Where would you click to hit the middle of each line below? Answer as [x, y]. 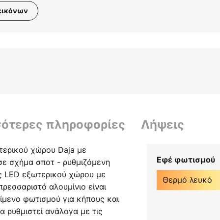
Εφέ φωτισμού [186, 160]
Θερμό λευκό [187, 180]
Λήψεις [163, 125]
